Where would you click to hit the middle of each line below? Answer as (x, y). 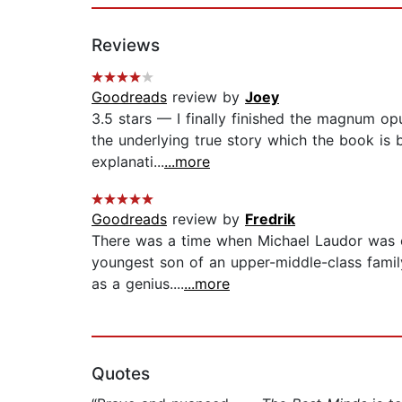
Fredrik (270, 219)
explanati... (128, 162)
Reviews (126, 46)
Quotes (121, 374)
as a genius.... (138, 284)
